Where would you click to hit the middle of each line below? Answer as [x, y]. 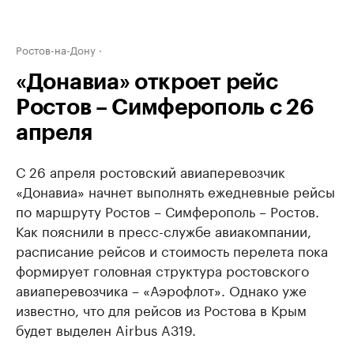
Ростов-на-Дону [56, 49]
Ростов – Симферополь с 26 [165, 107]
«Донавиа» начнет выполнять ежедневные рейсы [175, 190]
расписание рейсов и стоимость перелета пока [172, 250]
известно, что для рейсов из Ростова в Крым [161, 309]
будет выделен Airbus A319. [106, 329]
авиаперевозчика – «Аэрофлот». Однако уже [161, 289]
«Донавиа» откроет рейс [147, 82]
